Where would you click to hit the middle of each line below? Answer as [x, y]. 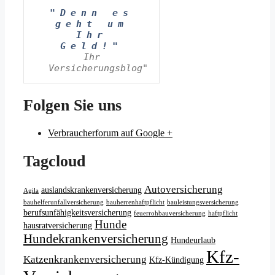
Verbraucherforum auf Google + [110, 133]
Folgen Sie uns [72, 106]
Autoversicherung [184, 189]
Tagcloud [54, 161]
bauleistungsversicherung [203, 202]
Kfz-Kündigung [176, 260]
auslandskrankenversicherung [91, 190]
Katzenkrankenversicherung [85, 259]
